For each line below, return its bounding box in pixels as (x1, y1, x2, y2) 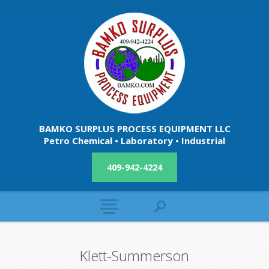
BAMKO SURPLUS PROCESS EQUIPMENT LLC (38, 122, 231, 134)
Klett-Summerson (79, 246, 190, 265)
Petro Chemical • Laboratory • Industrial (44, 134, 225, 147)
